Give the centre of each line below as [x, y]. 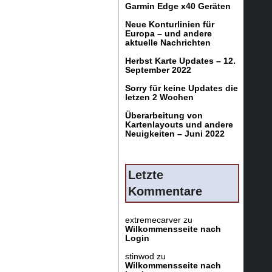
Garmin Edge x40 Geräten [178, 6]
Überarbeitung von [164, 115]
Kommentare [165, 191]
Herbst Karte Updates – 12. [180, 61]
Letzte [146, 175]
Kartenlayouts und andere [179, 124]
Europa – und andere [168, 33]
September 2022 [158, 70]
